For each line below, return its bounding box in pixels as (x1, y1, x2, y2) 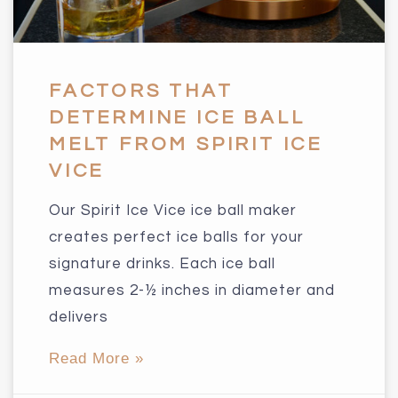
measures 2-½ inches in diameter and (49, 282, 335, 298)
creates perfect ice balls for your (49, 228, 304, 245)
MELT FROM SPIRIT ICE (49, 133, 322, 155)
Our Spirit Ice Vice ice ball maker (49, 202, 297, 219)
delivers (49, 308, 108, 325)
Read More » (49, 349, 144, 367)
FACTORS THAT (49, 80, 234, 101)
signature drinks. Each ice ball (49, 255, 275, 272)
